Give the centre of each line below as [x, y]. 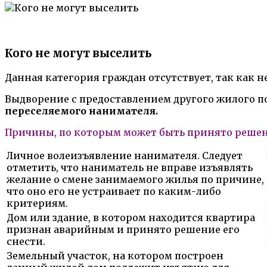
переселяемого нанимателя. [81, 111]
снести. [26, 241]
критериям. [37, 203]
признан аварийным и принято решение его [123, 229]
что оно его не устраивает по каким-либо [114, 191]
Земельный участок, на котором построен [115, 255]
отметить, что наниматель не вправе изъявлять [130, 167]
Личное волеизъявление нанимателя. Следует [125, 155]
